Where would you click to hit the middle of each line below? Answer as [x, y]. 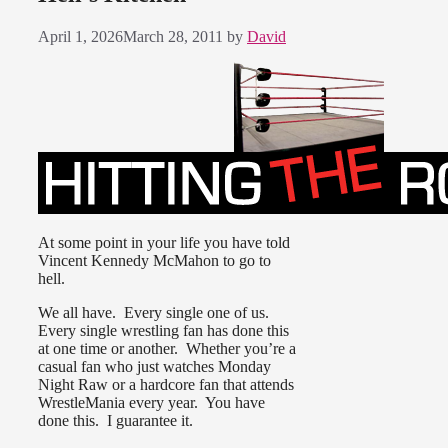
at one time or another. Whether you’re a [167, 348]
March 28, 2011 [173, 36]
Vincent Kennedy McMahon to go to [154, 260]
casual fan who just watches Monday [154, 366]
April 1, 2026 [80, 36]
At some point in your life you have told [164, 242]
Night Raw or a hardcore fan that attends [166, 384]
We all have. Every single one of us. [155, 312]
